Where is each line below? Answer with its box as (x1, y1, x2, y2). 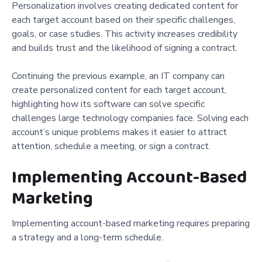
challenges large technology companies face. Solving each (12, 111, 249, 125)
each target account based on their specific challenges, (12, 13, 235, 26)
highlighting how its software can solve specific (12, 97, 205, 111)
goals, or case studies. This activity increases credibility (12, 27, 237, 40)
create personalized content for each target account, (12, 83, 226, 96)
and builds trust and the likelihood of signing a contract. (12, 41, 237, 54)
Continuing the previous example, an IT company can (12, 69, 225, 82)
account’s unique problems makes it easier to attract (12, 125, 227, 139)
